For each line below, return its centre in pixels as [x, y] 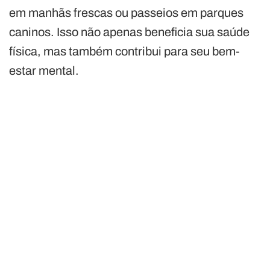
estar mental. [44, 71]
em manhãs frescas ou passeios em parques [126, 13]
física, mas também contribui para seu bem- [124, 52]
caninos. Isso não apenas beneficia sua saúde [129, 32]
